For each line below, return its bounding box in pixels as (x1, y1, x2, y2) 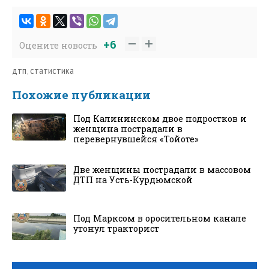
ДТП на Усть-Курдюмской (73, 174, 193, 186)
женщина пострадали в (73, 123, 183, 135)
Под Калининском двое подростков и (73, 113, 247, 125)
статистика (30, 65, 74, 77)
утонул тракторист (73, 223, 159, 235)
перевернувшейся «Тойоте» (73, 133, 199, 145)
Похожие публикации (12, 87, 151, 103)
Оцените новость (19, 40, 97, 52)
